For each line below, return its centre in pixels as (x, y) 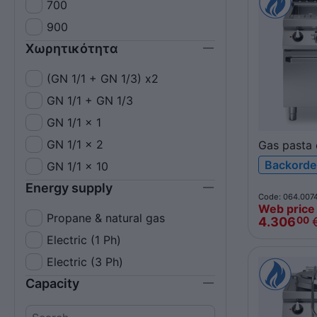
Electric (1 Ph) (84, 240)
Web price (287, 208)
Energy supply (69, 188)
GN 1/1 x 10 (77, 166)
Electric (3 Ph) (85, 262)
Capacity (52, 283)
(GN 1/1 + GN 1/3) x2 (103, 79)
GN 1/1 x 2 (75, 144)
